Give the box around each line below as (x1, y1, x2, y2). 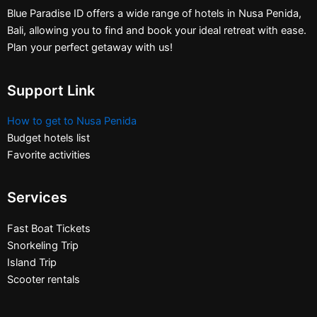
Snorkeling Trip (7, 238, 79, 252)
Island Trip (7, 255, 57, 269)
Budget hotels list (7, 131, 90, 144)
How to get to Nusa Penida (7, 114, 137, 127)
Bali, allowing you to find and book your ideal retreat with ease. (7, 24, 306, 38)
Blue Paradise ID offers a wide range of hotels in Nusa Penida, (7, 7, 301, 21)
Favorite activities (7, 148, 91, 161)
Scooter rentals (7, 272, 80, 286)
